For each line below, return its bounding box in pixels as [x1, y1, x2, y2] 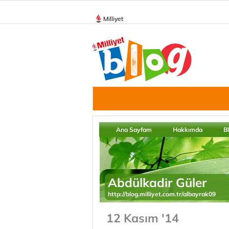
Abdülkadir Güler [108, 175, 207, 190]
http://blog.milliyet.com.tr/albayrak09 [108, 190, 216, 198]
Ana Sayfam [116, 126, 152, 133]
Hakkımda [173, 126, 202, 133]
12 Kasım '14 [106, 211, 179, 225]
